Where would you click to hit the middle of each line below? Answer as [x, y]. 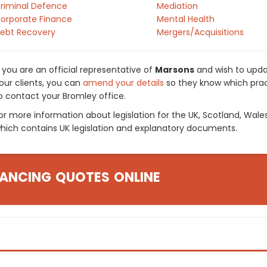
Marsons [175, 70]
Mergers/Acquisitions [200, 32]
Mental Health [185, 19]
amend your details [123, 83]
